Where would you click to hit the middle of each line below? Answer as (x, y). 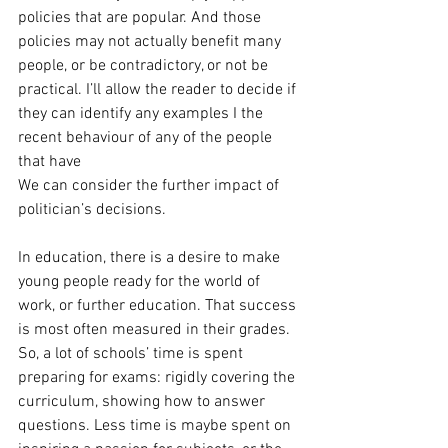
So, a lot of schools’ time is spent (132, 354)
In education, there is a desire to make (151, 258)
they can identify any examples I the (142, 114)
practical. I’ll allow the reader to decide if (159, 90)
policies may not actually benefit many (151, 42)
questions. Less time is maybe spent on (156, 426)
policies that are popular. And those (141, 18)
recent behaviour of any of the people (147, 138)
